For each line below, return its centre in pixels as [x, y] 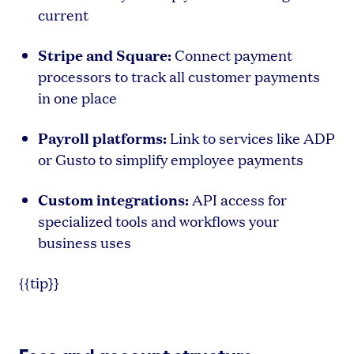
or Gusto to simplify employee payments [171, 159]
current [63, 14]
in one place [77, 97]
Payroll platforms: [102, 137]
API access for [238, 199]
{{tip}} [39, 282]
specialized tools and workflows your [158, 220]
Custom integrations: [113, 199]
